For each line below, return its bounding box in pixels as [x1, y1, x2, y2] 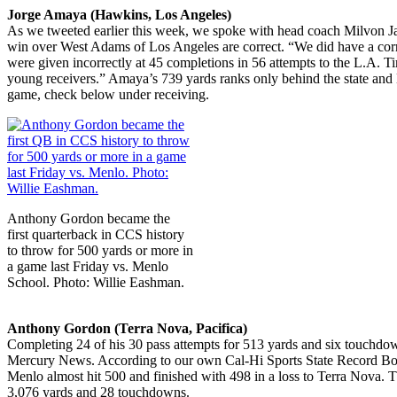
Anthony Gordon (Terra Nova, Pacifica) [7, 320, 247, 336]
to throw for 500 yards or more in [7, 242, 193, 258]
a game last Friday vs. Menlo [7, 258, 168, 274]
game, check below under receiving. [7, 86, 209, 102]
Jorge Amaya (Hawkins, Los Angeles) [7, 6, 231, 22]
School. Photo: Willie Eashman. [7, 274, 184, 290]
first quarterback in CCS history [7, 226, 184, 242]
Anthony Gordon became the [7, 210, 170, 226]
